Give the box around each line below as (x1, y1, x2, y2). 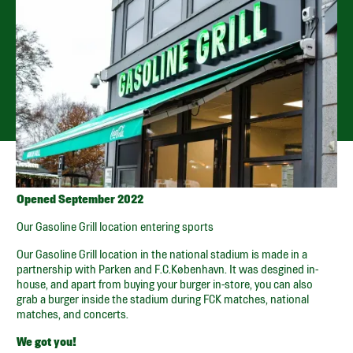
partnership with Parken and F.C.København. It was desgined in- (17, 262, 319, 276)
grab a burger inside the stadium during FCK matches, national (17, 292, 310, 306)
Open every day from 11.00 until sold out (16, 56, 244, 74)
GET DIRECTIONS (36, 87, 126, 102)
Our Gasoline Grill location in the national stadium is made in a (17, 247, 308, 261)
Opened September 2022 (17, 191, 144, 206)
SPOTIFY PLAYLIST (147, 87, 242, 102)
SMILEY (242, 87, 282, 102)
